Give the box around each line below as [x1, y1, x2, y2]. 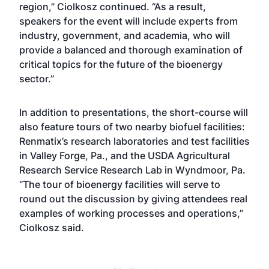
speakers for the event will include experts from [19, 15, 238, 27]
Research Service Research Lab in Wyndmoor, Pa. [19, 164, 246, 176]
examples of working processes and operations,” [19, 207, 243, 219]
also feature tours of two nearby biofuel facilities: [19, 121, 245, 133]
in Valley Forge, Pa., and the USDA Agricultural [19, 150, 230, 162]
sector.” [19, 73, 54, 85]
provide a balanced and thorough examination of [19, 44, 243, 56]
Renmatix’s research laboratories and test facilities [19, 135, 250, 147]
